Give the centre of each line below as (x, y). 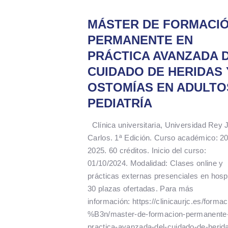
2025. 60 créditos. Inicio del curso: (147, 150)
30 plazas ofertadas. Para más (141, 188)
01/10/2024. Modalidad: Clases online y (155, 163)
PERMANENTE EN (140, 40)
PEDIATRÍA (120, 103)
